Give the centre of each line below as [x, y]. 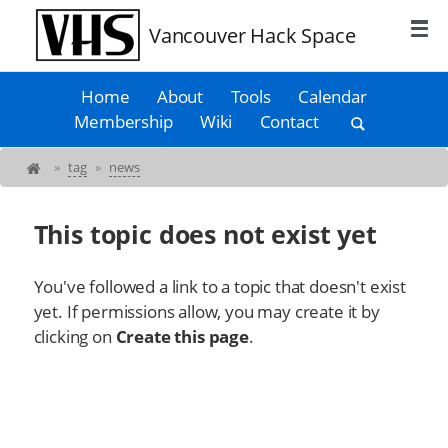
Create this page [182, 336]
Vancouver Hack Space [252, 35]
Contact [289, 122]
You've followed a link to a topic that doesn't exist [219, 286]
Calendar [332, 97]
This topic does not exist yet [205, 234]
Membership [123, 122]
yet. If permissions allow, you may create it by [206, 311]
